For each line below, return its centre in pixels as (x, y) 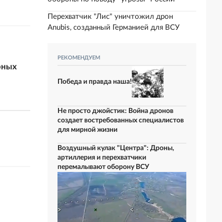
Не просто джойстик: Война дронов (115, 111)
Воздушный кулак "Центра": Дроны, (116, 148)
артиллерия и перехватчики (102, 158)
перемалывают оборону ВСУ (103, 167)
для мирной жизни (87, 130)
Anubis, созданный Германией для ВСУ (113, 28)
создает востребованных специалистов (121, 120)
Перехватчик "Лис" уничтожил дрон (110, 17)
